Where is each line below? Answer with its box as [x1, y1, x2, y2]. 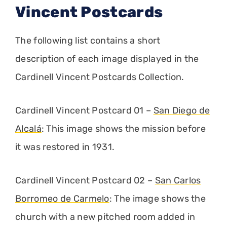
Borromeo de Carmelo [15, 193, 109, 204]
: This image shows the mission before [41, 123, 206, 134]
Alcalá [15, 123, 42, 134]
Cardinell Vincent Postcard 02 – [15, 174, 155, 186]
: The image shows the [109, 193, 206, 204]
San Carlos [155, 174, 201, 186]
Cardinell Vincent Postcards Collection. [15, 71, 184, 83]
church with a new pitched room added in [15, 211, 196, 222]
